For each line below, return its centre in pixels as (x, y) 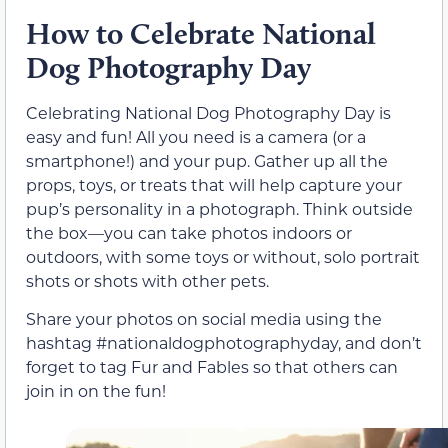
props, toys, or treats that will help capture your (214, 185)
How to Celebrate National (201, 34)
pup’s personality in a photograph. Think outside (219, 209)
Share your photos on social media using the (204, 319)
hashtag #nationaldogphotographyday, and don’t (224, 343)
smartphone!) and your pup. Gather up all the (207, 161)
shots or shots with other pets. (147, 281)
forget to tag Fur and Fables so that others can (212, 367)
